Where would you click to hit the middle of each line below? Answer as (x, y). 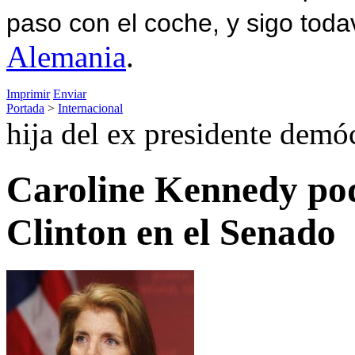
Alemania (66, 56)
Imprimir (28, 94)
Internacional (90, 108)
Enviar (70, 94)
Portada (25, 108)
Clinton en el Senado (171, 232)
